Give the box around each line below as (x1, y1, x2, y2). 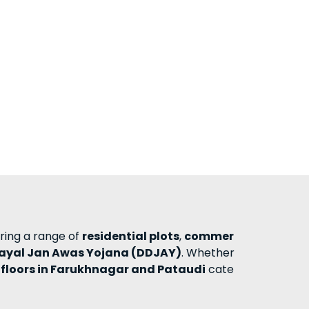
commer (184, 228, 234, 244)
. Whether (181, 244, 235, 261)
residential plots (82, 228, 179, 244)
